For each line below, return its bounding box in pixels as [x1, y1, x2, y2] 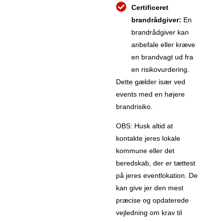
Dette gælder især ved [116, 78, 185, 86]
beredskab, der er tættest [116, 159, 195, 167]
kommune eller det [116, 147, 174, 155]
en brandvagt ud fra [131, 53, 194, 61]
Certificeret [131, 3, 169, 12]
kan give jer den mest [116, 184, 183, 192]
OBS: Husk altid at [116, 122, 173, 130]
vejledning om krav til [116, 209, 182, 217]
